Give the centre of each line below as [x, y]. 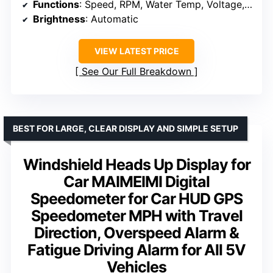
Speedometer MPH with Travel [136, 216]
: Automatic [112, 19]
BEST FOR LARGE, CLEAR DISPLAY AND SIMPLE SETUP [126, 129]
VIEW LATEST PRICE [136, 51]
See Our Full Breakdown [136, 72]
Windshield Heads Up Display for [136, 165]
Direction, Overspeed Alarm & [136, 233]
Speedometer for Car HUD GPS [136, 199]
